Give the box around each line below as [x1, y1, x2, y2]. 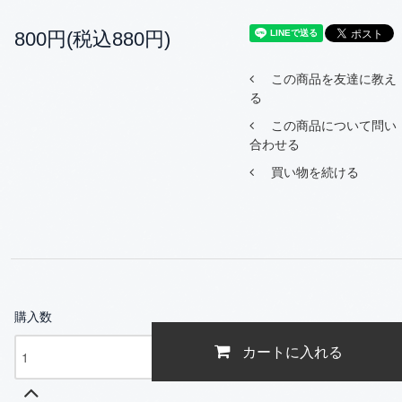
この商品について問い [270, 118, 397, 133]
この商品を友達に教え [270, 72, 397, 86]
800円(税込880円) [14, 28, 171, 50]
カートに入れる [242, 341, 344, 363]
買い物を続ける [270, 165, 359, 179]
